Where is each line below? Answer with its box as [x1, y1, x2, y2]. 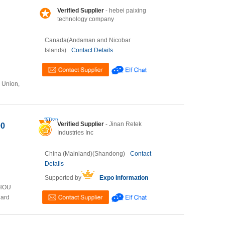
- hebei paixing [104, 7, 146, 14]
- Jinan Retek [104, 121, 142, 128]
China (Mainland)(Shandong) [45, 150, 125, 157]
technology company [57, 16, 114, 23]
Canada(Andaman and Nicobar [45, 37, 131, 44]
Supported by [45, 174, 81, 181]
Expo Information [99, 174, 148, 181]
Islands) [45, 47, 66, 54]
